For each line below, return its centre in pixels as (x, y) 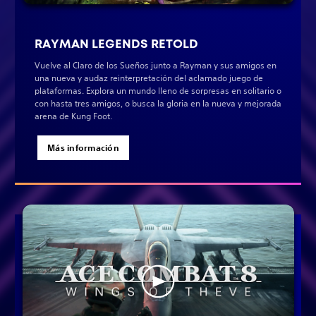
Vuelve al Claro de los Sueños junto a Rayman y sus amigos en (156, 66)
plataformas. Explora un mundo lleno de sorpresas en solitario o (158, 91)
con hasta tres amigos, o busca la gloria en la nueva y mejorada (158, 104)
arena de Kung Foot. (74, 116)
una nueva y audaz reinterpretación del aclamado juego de (149, 78)
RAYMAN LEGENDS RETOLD (116, 44)
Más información (83, 148)
